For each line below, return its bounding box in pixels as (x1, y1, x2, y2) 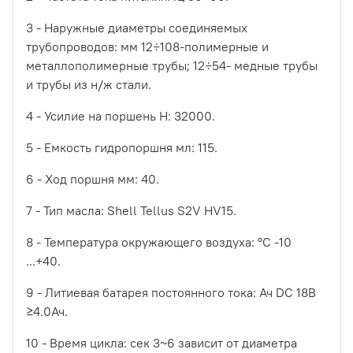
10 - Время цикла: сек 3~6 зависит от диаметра (26, 334, 297, 351)
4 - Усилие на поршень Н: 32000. (26, 107, 215, 124)
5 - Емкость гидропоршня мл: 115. (26, 139, 217, 155)
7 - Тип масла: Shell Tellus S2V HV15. (26, 202, 236, 218)
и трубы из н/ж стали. (26, 76, 151, 92)
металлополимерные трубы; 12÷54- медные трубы (26, 57, 318, 73)
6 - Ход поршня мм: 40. (26, 170, 159, 187)
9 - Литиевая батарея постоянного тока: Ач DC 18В (26, 284, 316, 300)
